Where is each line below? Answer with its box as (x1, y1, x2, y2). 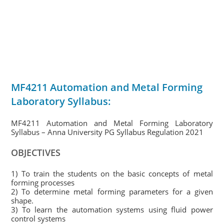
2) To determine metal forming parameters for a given (11, 186, 213, 196)
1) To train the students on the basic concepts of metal (11, 168, 213, 178)
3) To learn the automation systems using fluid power (11, 204, 213, 214)
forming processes (11, 177, 75, 187)
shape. (11, 195, 34, 205)
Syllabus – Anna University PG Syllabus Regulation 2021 (11, 127, 204, 137)
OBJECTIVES (11, 146, 61, 158)
